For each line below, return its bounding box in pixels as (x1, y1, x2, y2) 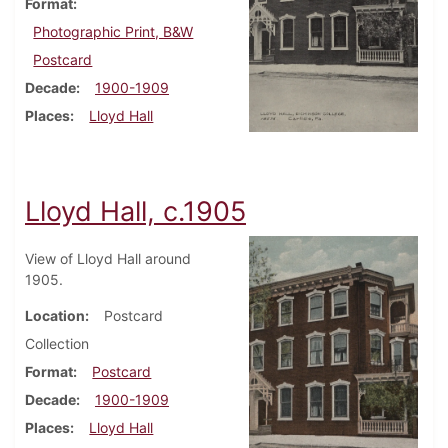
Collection (25, 334, 89, 352)
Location (25, 306, 85, 324)
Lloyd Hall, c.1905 (25, 194, 246, 228)
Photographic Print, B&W (33, 23, 194, 41)
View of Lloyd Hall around (25, 249, 191, 267)
